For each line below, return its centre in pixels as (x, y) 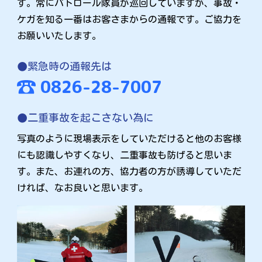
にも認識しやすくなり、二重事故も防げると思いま (125, 155)
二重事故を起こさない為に (91, 117)
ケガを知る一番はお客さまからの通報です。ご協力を (130, 19)
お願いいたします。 (59, 35)
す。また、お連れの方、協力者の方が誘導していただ (130, 171)
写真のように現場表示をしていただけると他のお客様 (130, 138)
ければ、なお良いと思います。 (83, 187)
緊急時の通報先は (70, 66)
